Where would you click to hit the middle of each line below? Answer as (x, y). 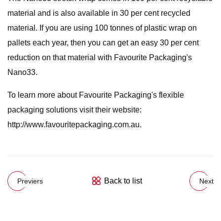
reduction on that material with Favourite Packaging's (100, 57)
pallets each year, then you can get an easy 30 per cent (103, 43)
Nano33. (22, 72)
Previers (30, 181)
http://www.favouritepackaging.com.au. (74, 125)
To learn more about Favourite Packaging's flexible (96, 95)
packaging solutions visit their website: (74, 110)
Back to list (123, 181)
